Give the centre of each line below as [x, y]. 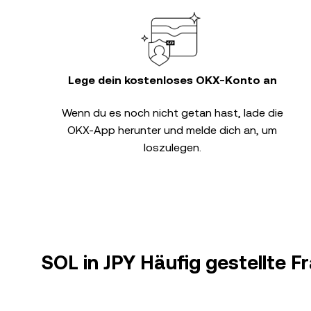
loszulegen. [172, 148]
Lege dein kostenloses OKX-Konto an [172, 80]
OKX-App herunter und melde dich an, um [172, 130]
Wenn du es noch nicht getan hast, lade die [172, 113]
